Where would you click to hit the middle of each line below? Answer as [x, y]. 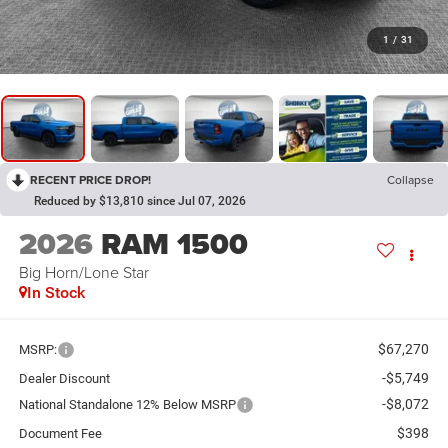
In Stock [55, 293]
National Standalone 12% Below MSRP [127, 404]
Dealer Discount [64, 378]
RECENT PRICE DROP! [90, 180]
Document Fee [60, 433]
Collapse [410, 180]
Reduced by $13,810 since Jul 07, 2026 [140, 201]
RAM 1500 [174, 244]
